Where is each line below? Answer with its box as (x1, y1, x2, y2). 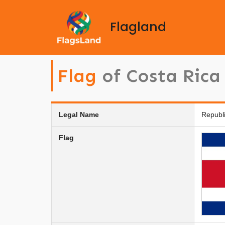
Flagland (110, 18, 166, 36)
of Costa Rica (102, 64, 220, 86)
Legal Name (59, 110, 99, 119)
